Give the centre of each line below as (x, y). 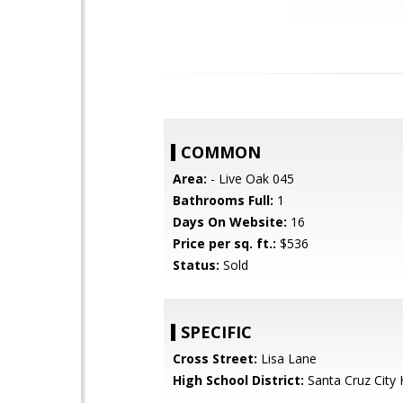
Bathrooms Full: (223, 200)
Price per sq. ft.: (224, 243)
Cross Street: (215, 358)
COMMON (221, 152)
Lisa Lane (287, 358)
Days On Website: (230, 222)
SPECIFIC (216, 332)
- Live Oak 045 (251, 179)
